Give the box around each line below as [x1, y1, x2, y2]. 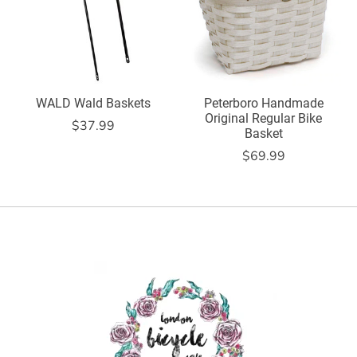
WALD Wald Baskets [35, 95, 151, 111]
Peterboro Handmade [203, 95, 324, 111]
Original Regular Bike [205, 110, 323, 126]
